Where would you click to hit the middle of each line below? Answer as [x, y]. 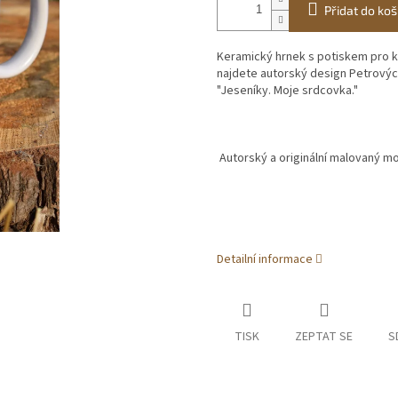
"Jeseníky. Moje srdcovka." [287, 91]
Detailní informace [265, 260]
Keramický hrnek [263, 57]
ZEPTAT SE [324, 337]
